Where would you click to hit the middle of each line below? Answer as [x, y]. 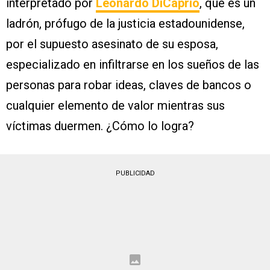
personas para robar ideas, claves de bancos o [129, 85]
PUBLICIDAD [135, 174]
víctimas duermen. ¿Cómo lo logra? [102, 126]
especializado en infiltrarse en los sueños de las [133, 65]
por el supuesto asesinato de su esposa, [112, 44]
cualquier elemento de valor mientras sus [115, 106]
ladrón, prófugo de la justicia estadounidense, [125, 24]
